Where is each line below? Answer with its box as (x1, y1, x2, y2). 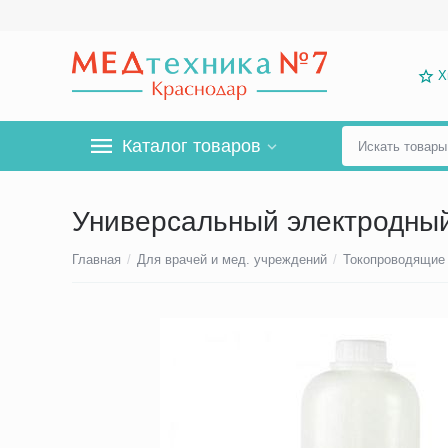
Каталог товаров (122, 136, 261, 156)
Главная (72, 252, 122, 267)
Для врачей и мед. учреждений (137, 252, 328, 267)
